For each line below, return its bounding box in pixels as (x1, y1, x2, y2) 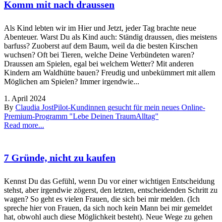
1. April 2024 (4, 94, 46, 103)
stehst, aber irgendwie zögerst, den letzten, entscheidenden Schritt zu (4, 185, 218, 194)
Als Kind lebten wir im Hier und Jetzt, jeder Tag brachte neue (4, 23, 196, 32)
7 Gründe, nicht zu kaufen (4, 152, 115, 164)
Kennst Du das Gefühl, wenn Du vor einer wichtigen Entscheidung (4, 176, 215, 185)
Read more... (4, 120, 44, 129)
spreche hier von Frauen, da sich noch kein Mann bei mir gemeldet (4, 203, 212, 212)
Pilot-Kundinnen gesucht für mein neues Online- (54, 103, 205, 111)
